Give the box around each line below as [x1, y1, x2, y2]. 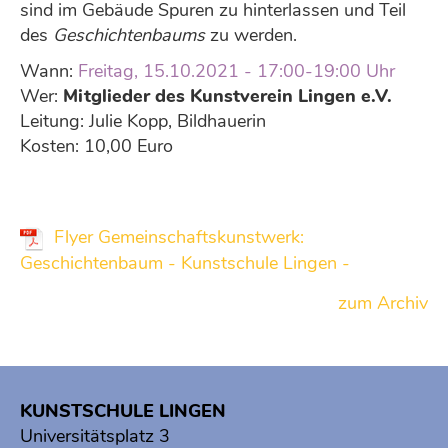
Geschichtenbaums [53, 23, 205, 47]
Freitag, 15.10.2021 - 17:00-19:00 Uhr [78, 59, 395, 83]
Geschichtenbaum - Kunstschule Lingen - [20, 250, 350, 275]
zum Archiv [338, 290, 428, 315]
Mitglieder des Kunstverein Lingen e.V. [63, 84, 392, 108]
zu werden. [205, 23, 297, 47]
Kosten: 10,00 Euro [20, 134, 173, 158]
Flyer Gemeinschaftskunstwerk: [49, 225, 304, 249]
